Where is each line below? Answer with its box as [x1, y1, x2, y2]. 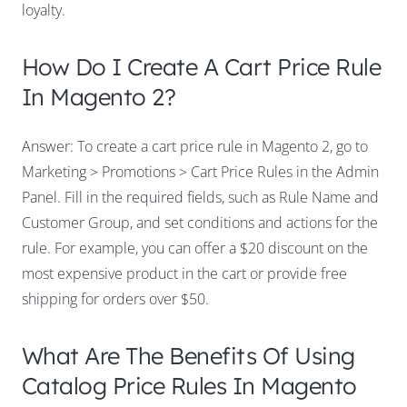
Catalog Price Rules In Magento [22, 371, 357, 401]
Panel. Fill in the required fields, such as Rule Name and [22, 187, 379, 208]
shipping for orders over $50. [22, 289, 209, 310]
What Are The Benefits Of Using [22, 341, 355, 371]
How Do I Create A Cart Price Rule [22, 52, 382, 82]
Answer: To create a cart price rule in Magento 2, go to [22, 136, 368, 157]
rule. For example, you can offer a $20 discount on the [22, 238, 368, 259]
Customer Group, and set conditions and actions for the [22, 213, 378, 233]
